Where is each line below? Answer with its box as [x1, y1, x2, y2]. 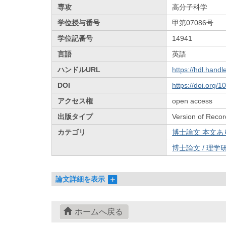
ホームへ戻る [74, 207, 123, 216]
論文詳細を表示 [55, 175, 105, 184]
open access [172, 96, 213, 105]
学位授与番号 [58, 18, 100, 27]
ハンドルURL [58, 65, 101, 74]
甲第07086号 [172, 18, 214, 27]
